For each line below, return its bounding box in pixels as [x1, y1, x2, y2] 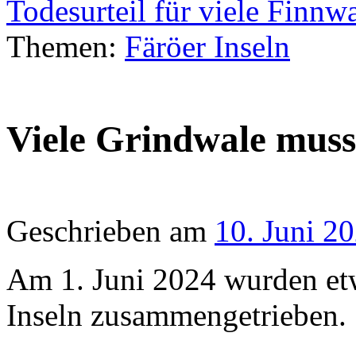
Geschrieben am [6, 214, 207, 249]
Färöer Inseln [125, 29, 290, 64]
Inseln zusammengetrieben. [6, 298, 346, 333]
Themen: [6, 29, 125, 64]
